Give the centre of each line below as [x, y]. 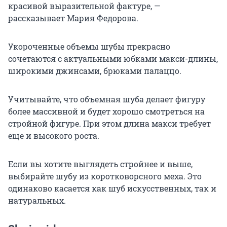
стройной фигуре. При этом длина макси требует [109, 124]
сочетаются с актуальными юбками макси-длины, [113, 59]
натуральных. [37, 201]
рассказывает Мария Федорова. [73, 18]
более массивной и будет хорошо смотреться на [106, 111]
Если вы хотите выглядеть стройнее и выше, [100, 164]
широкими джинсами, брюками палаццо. [95, 71]
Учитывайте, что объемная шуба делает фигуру [107, 99]
